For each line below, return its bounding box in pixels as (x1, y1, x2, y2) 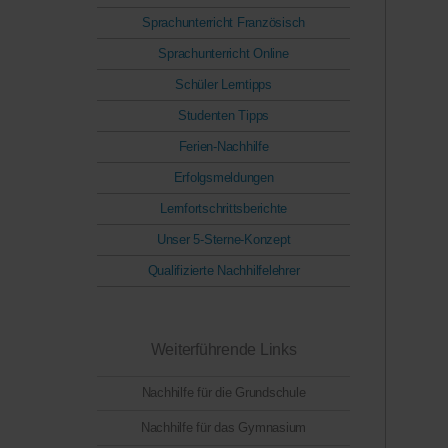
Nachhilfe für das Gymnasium (140, 420, 307, 436)
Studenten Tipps (177, 108, 270, 124)
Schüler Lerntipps (175, 77, 272, 93)
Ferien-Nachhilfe (178, 139, 269, 155)
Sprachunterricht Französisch (142, 15, 305, 31)
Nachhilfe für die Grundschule (141, 385, 306, 401)
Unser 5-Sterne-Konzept (156, 232, 291, 248)
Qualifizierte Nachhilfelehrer (147, 263, 300, 279)
